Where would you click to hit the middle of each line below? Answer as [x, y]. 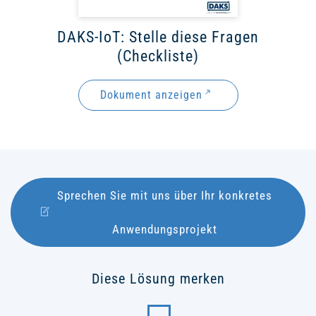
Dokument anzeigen [151, 95]
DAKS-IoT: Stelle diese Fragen [158, 37]
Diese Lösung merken [158, 278]
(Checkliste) [158, 56]
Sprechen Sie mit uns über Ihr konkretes [164, 195]
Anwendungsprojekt [164, 229]
